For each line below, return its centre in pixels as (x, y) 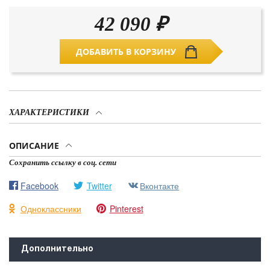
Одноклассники (51, 208)
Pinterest (126, 208)
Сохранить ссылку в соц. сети (63, 163)
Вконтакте (160, 185)
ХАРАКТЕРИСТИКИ (49, 113)
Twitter (99, 185)
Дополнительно (57, 250)
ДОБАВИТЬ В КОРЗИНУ (126, 52)
